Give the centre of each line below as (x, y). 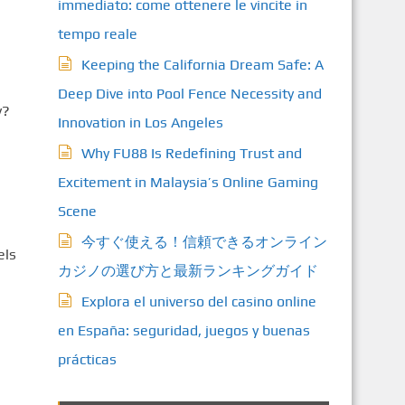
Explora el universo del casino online (198, 301)
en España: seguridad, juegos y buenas (184, 330)
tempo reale (97, 34)
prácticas (87, 359)
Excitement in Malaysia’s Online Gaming (188, 182)
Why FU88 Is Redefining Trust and (191, 153)
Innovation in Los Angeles (140, 122)
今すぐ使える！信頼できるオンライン (204, 242)
